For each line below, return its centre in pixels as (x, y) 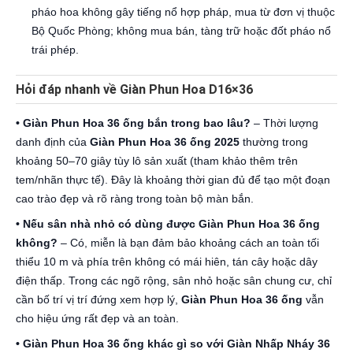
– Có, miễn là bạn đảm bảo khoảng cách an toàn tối (188, 243)
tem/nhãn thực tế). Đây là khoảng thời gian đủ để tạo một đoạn (173, 180)
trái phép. (55, 50)
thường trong (274, 142)
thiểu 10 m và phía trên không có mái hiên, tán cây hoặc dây (167, 262)
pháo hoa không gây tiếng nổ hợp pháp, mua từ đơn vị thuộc (183, 12)
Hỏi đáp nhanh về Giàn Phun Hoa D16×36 (134, 90)
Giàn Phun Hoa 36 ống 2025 (165, 142)
